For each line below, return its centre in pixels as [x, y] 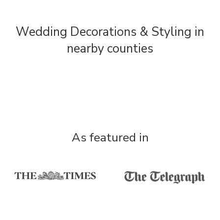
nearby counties [110, 49]
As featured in [110, 137]
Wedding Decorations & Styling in [110, 32]
